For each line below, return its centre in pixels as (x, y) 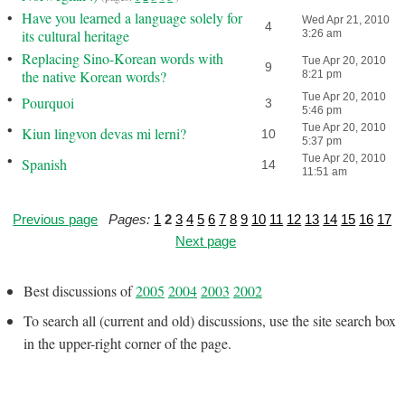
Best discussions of (79, 291)
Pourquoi (48, 103)
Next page (206, 241)
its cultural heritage (76, 36)
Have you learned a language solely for (132, 18)
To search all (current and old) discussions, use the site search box (209, 320)
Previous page (56, 219)
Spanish (45, 164)
